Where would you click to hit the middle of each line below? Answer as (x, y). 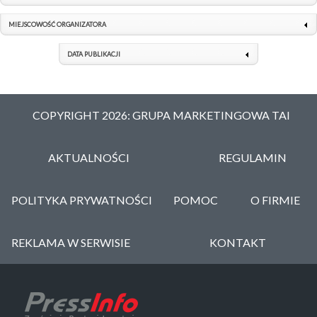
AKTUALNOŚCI (89, 158)
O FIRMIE (275, 200)
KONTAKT (237, 243)
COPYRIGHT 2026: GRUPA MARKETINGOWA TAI (162, 115)
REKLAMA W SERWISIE (71, 243)
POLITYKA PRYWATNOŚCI (81, 200)
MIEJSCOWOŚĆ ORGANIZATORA (57, 25)
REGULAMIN (253, 158)
